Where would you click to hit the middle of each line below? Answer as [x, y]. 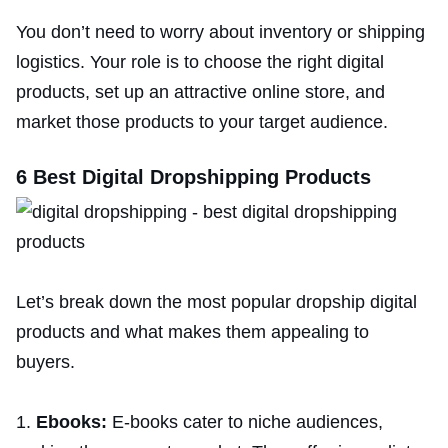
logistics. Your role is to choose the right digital [200, 61]
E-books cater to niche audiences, [247, 421]
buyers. [48, 361]
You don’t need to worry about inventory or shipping [220, 31]
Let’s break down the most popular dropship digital [216, 301]
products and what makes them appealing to [192, 331]
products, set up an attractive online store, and [200, 91]
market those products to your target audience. [204, 121]
